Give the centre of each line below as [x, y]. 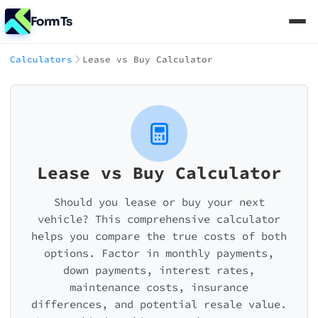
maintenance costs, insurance [159, 287]
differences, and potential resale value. [159, 304]
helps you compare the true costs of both [159, 236]
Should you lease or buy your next [159, 202]
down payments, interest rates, [159, 270]
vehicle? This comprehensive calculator [159, 219]
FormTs [51, 21]
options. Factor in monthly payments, [159, 253]
